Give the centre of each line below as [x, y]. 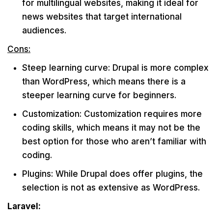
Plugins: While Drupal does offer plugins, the [112, 174]
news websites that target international [102, 17]
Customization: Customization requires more [112, 114]
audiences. [44, 30]
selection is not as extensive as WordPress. [111, 188]
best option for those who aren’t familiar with [114, 141]
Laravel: [24, 206]
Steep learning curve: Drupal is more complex [115, 68]
